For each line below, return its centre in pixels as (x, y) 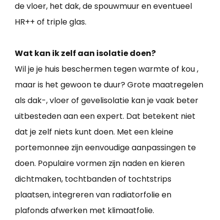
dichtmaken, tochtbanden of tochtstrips (93, 179)
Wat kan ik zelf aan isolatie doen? (85, 53)
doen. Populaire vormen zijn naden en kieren (100, 163)
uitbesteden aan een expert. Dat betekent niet (105, 116)
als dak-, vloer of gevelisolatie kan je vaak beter (107, 100)
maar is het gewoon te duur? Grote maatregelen (109, 84)
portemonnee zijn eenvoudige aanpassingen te (105, 147)
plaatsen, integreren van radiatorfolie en (93, 194)
